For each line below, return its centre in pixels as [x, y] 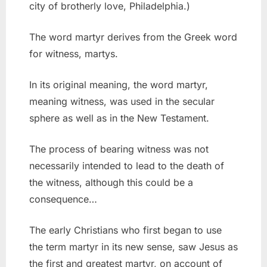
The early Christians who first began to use [125, 230]
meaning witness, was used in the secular [122, 102]
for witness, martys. [74, 54]
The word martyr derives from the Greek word [133, 37]
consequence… [63, 199]
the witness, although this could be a [111, 183]
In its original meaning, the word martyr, [119, 85]
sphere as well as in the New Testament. [119, 118]
